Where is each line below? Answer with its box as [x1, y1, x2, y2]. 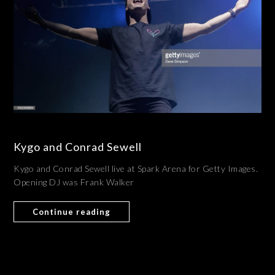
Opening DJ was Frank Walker [14, 176, 134, 187]
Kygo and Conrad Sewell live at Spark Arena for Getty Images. [14, 163, 260, 174]
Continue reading [33, 206, 111, 217]
